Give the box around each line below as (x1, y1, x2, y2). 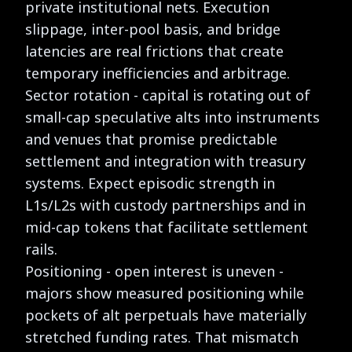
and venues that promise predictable (25, 129, 277, 148)
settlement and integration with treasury (25, 151, 306, 170)
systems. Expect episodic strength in (25, 173, 275, 192)
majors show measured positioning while (25, 283, 304, 302)
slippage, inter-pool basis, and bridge (25, 19, 280, 38)
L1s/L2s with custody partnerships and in (25, 195, 306, 214)
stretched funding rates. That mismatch (25, 327, 299, 346)
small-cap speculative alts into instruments (25, 107, 320, 126)
